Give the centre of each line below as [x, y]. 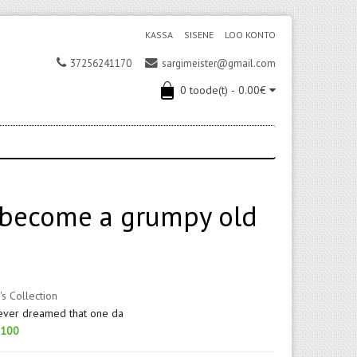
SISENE [199, 35]
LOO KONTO [250, 35]
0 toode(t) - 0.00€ [223, 90]
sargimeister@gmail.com [219, 63]
